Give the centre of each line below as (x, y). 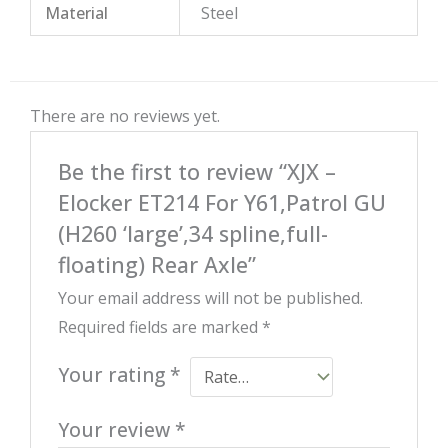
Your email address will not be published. (210, 298)
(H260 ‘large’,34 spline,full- (192, 234)
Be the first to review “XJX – (196, 172)
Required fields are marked (159, 327)
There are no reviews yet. (125, 115)
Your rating (113, 375)
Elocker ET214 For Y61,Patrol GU (221, 203)
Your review (116, 430)
